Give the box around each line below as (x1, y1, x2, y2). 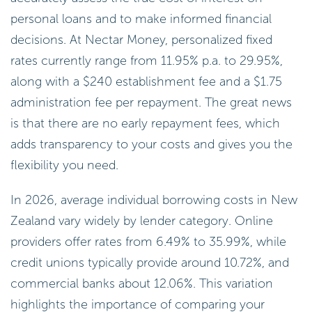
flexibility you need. (10, 157, 118, 173)
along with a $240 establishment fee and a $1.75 (10, 73, 282, 89)
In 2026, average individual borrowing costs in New (10, 192, 297, 208)
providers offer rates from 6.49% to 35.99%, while (10, 233, 286, 249)
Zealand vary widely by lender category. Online (10, 212, 273, 228)
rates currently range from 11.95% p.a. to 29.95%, (10, 52, 283, 68)
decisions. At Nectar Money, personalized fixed (10, 31, 272, 47)
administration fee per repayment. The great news (10, 94, 292, 110)
